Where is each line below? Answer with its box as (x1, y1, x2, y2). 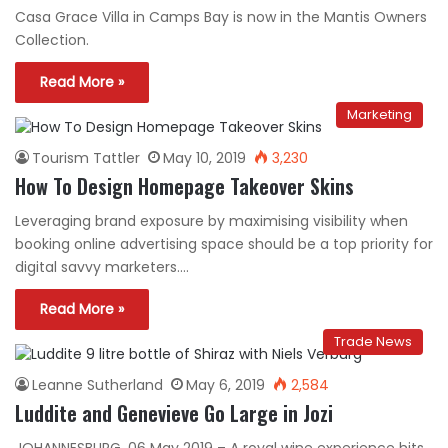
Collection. (15, 29, 89, 50)
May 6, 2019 (186, 374, 265, 395)
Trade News (334, 331, 412, 351)
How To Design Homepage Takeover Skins (15, 170, 354, 201)
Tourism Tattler (32, 147, 140, 168)
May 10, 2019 (163, 147, 246, 168)
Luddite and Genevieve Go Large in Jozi (15, 397, 333, 428)
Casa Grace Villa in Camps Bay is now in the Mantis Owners (15, 6, 427, 27)
